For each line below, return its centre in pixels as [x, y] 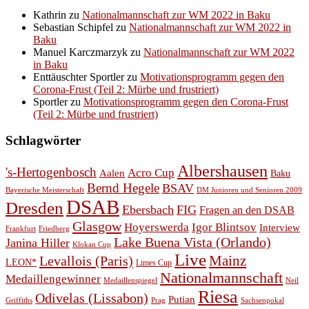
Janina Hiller [38, 243]
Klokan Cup [92, 245]
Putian [182, 300]
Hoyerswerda [157, 228]
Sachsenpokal [262, 301]
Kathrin [50, 14]
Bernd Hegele [123, 188]
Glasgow [97, 227]
